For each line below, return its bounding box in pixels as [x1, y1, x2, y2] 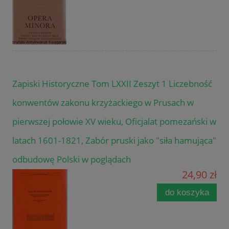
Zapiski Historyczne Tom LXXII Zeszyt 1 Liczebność [12, 77, 212, 89]
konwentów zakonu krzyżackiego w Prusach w [12, 96, 194, 108]
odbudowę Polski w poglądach [12, 153, 131, 165]
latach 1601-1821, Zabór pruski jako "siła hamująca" [12, 134, 216, 146]
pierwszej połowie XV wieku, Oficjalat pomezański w [12, 115, 216, 127]
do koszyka [165, 187, 209, 197]
